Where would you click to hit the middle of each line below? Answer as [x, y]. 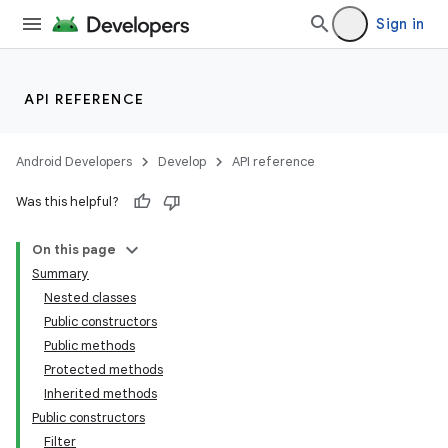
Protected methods [103, 369]
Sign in [400, 24]
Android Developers [74, 161]
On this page [74, 249]
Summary [60, 273]
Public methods [89, 345]
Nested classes [90, 297]
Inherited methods [100, 393]
